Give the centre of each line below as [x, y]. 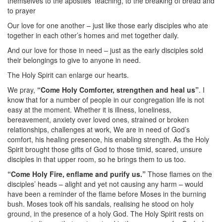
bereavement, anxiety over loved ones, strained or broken [98, 119]
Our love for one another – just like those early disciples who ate [108, 25]
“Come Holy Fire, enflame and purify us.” [77, 174]
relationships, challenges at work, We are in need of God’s [99, 129]
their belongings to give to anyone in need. [74, 60]
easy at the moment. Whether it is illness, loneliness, [89, 110]
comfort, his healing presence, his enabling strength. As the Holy [108, 139]
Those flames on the [179, 174]
